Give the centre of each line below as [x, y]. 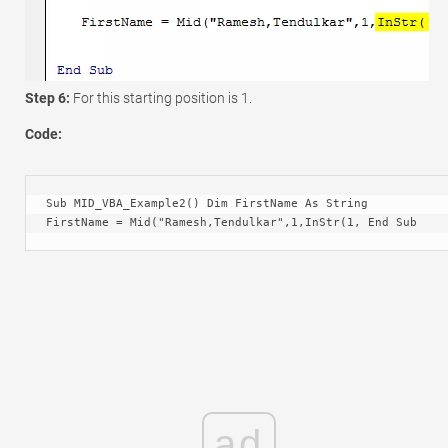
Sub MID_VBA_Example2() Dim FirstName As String [207, 204]
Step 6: [49, 98]
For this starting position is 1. [162, 98]
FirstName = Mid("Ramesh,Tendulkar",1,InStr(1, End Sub [231, 223]
